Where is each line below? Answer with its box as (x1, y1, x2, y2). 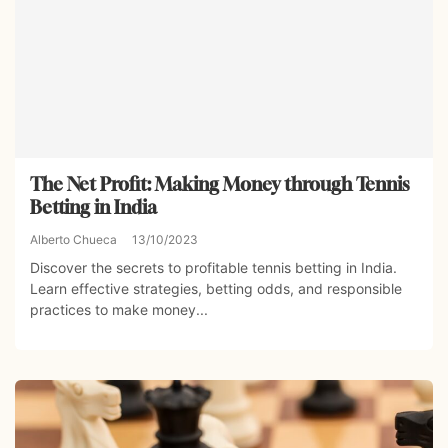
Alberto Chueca (30, 232, 117, 248)
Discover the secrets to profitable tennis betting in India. (30, 259, 397, 277)
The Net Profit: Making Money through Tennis (30, 173, 409, 196)
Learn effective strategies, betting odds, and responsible (30, 280, 402, 298)
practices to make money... (30, 301, 208, 319)
